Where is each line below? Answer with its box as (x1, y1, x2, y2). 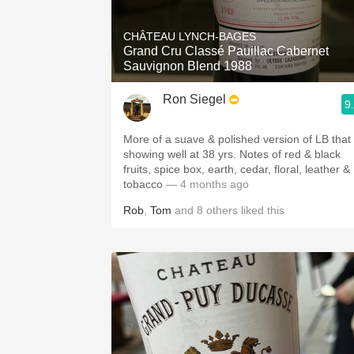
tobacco (123, 178, 163, 190)
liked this (238, 204, 284, 217)
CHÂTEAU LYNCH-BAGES (123, 30, 256, 43)
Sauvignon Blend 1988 (123, 59, 252, 73)
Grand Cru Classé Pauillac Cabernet (123, 44, 329, 58)
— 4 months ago (163, 178, 249, 190)
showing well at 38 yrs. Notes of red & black (123, 148, 341, 160)
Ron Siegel (163, 92, 226, 106)
